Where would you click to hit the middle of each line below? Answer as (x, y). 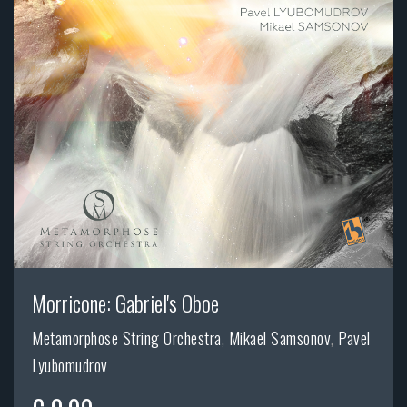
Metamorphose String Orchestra (127, 338)
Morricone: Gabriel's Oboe (125, 303)
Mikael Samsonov (279, 338)
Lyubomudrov (70, 366)
